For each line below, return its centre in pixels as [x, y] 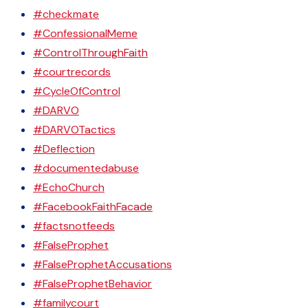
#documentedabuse [86, 168]
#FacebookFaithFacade [93, 207]
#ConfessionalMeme [85, 33]
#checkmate [66, 14]
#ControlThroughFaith [90, 53]
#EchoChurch [69, 187]
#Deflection [64, 149]
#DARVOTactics [74, 130]
